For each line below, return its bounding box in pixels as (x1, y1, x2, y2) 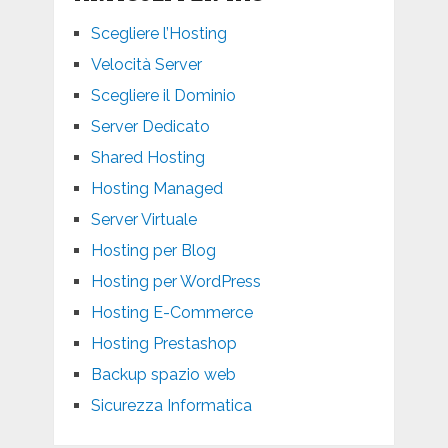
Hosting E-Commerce (90, 303, 253, 323)
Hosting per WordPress (90, 272, 261, 292)
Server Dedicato (90, 117, 210, 137)
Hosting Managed (90, 179, 223, 199)
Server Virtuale (90, 210, 197, 230)
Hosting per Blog (90, 241, 216, 261)
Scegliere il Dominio (90, 86, 236, 106)
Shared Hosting (90, 148, 205, 168)
